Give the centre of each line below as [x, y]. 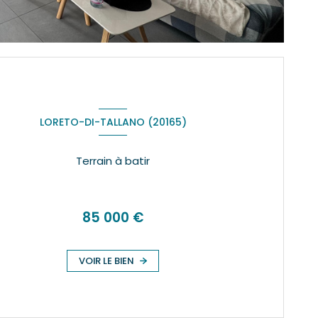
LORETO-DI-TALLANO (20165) [113, 122]
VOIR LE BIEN [107, 261]
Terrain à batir [113, 160]
